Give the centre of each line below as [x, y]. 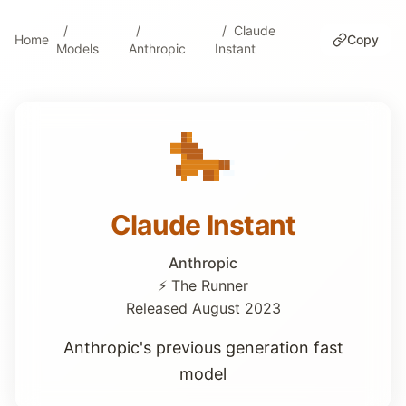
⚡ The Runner [203, 285]
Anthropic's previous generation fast [203, 348]
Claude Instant [203, 225]
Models [77, 48]
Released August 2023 [203, 308]
